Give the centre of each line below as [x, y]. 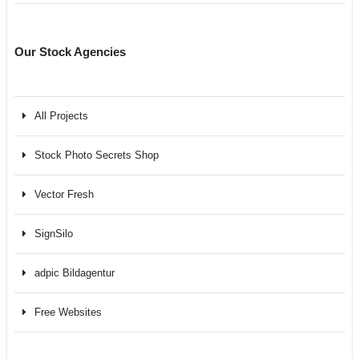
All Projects [61, 116]
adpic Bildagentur [74, 273]
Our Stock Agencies [70, 52]
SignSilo [53, 234]
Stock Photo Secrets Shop [96, 155]
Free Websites [68, 313]
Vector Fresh [64, 195]
